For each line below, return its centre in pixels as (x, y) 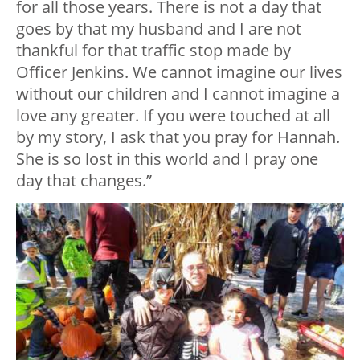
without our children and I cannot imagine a (178, 94)
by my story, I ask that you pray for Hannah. (178, 137)
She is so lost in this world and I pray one (167, 159)
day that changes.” (84, 181)
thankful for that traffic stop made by (153, 51)
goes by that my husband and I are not (159, 29)
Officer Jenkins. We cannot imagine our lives (179, 72)
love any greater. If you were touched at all (173, 116)
